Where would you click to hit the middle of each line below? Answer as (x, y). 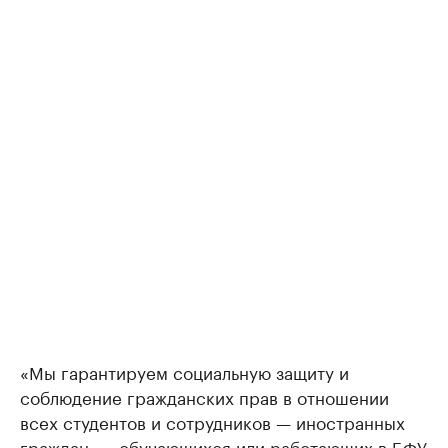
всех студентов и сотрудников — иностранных (212, 421)
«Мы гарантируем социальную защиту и (184, 371)
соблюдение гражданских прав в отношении (204, 396)
